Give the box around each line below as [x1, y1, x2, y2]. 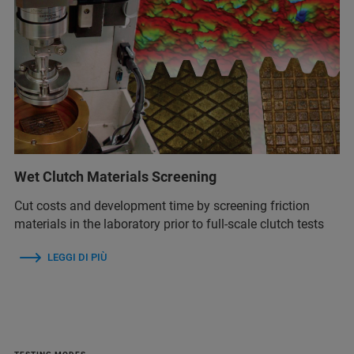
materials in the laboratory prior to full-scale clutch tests [14, 216, 324, 232]
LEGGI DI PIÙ [47, 250, 107, 263]
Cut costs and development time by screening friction [14, 198, 310, 213]
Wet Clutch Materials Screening [14, 168, 217, 185]
